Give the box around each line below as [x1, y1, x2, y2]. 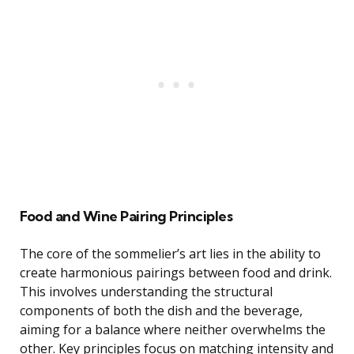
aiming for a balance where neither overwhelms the [20, 321, 326, 339]
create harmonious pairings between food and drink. [20, 264, 332, 282]
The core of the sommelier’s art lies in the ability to [20, 245, 321, 263]
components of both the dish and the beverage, [20, 302, 303, 320]
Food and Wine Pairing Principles [20, 207, 232, 226]
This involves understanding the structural [20, 283, 273, 301]
